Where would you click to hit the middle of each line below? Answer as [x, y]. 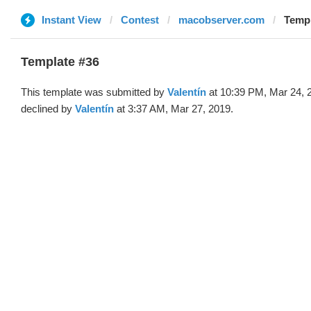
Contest [140, 20]
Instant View [72, 20]
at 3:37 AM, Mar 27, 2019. [174, 109]
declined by [48, 109]
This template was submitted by [94, 92]
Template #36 [60, 62]
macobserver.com [221, 20]
